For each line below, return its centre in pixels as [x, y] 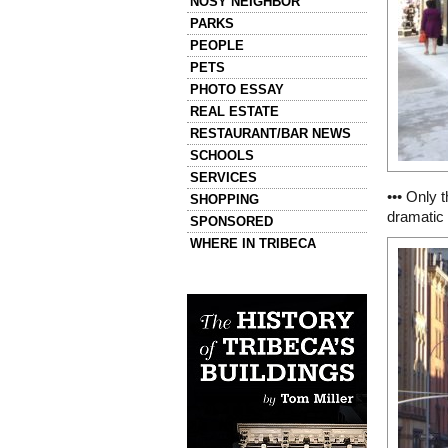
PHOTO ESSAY [237, 89]
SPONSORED [231, 221]
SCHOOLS [222, 155]
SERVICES [223, 177]
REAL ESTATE [234, 111]
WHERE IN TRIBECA [253, 243]
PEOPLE [217, 45]
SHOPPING [224, 199]
